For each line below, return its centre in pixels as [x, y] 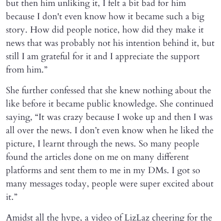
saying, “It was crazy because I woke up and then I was [109, 117]
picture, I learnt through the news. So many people [103, 144]
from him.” [27, 70]
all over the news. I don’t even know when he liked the [110, 130]
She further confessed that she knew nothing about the [109, 90]
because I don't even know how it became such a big [105, 16]
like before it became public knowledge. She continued [110, 104]
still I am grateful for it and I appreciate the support [103, 56]
